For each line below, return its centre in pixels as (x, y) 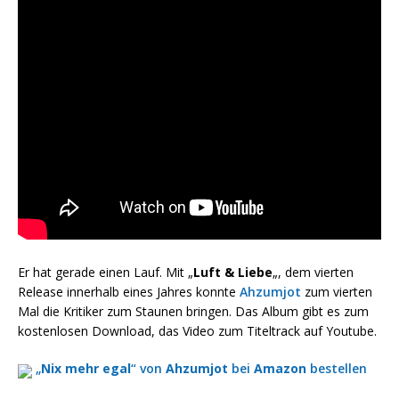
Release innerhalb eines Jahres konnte (129, 292)
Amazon (280, 369)
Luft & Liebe (233, 273)
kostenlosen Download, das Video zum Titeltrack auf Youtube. (197, 331)
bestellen (337, 369)
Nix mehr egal (86, 369)
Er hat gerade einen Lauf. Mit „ (106, 273)
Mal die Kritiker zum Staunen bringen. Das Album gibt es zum (193, 312)
